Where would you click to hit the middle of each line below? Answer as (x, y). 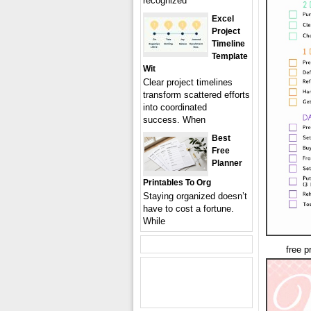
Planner (227, 163)
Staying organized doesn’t (195, 196)
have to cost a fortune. (188, 209)
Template (230, 56)
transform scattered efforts (196, 95)
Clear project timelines (188, 82)
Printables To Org (177, 183)
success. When (174, 120)
